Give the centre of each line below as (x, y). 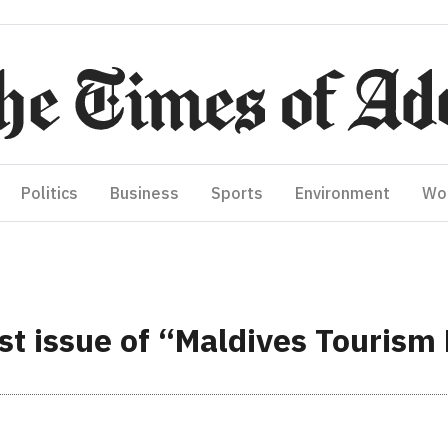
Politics (49, 193)
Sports (237, 193)
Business (144, 193)
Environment (342, 193)
